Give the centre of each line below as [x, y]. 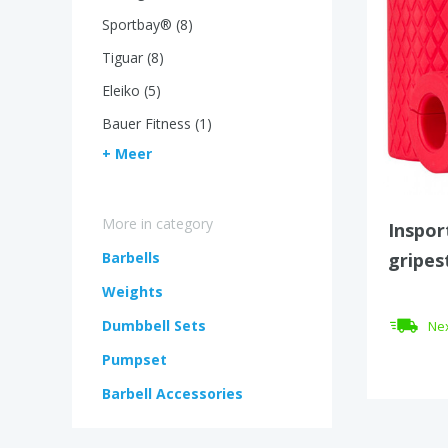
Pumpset [134, 359]
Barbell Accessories [172, 393]
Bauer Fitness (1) [157, 123]
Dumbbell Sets [154, 325]
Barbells [131, 257]
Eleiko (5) [131, 90]
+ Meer [127, 153]
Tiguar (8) [133, 57]
